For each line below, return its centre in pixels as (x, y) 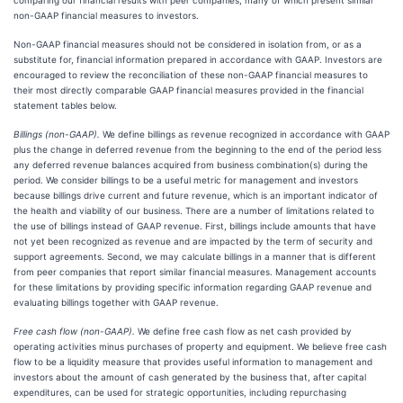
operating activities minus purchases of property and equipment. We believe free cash (200, 346)
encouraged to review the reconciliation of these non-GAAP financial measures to (191, 75)
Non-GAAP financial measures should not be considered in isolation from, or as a (188, 44)
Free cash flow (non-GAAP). (76, 331)
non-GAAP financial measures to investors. (106, 15)
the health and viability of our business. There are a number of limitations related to (194, 210)
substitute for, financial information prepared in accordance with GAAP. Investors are (198, 59)
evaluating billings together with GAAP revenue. (116, 302)
